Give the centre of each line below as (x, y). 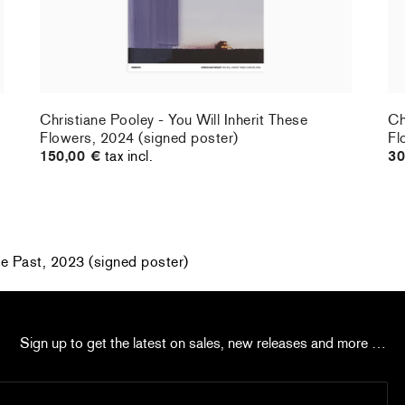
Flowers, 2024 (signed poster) (139, 138)
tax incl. (129, 156)
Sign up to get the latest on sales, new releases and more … (202, 344)
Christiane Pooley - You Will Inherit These (174, 120)
